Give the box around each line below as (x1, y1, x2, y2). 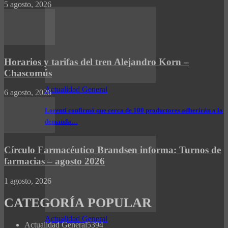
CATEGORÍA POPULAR (4, 195, 152, 210)
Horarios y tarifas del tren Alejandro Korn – (4, 56, 189, 67)
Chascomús (4, 67, 52, 78)
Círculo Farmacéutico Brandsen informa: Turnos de (4, 144, 221, 155)
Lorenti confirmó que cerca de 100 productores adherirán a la (45, 106, 223, 114)
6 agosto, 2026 (4, 88, 51, 97)
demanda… (45, 117, 78, 125)
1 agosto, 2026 (4, 176, 51, 185)
